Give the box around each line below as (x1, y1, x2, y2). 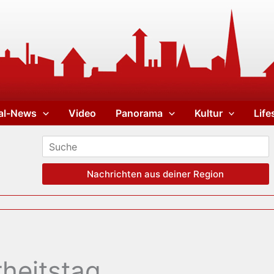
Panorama (115, 106, 163, 119)
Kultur (194, 106, 223, 119)
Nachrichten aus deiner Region (87, 168, 224, 180)
